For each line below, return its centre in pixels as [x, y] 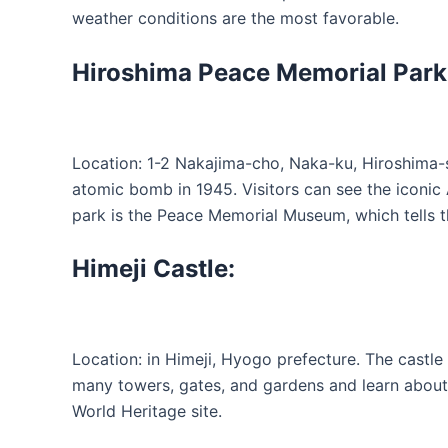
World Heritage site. [147, 411]
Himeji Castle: [156, 269]
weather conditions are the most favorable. [235, 17]
